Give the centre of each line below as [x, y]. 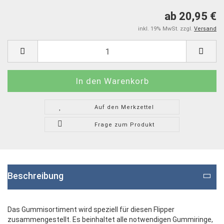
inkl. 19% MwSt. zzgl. [166, 29]
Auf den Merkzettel [124, 107]
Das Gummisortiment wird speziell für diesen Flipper [91, 210]
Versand [205, 29]
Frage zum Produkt [124, 125]
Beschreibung [35, 176]
